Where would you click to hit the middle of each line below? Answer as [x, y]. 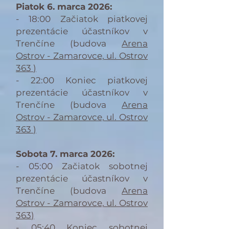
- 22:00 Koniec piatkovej [82, 80]
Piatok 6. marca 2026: [64, 7]
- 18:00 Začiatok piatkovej [82, 19]
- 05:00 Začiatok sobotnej [82, 166]
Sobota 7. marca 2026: [65, 154]
